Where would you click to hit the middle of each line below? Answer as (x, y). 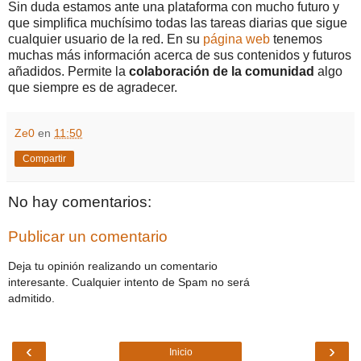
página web (237, 39)
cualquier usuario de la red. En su (106, 39)
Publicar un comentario (88, 237)
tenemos (296, 39)
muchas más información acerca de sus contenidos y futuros (180, 55)
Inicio (180, 353)
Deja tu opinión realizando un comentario (113, 266)
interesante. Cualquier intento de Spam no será (129, 282)
